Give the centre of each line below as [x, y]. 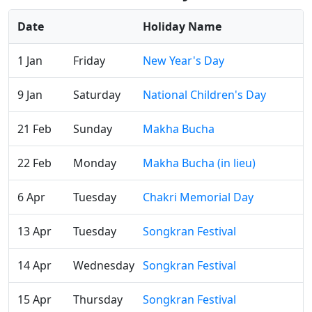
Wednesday [104, 265]
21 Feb [34, 129]
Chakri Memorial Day [198, 197]
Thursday [98, 299]
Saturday [97, 95]
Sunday [93, 129]
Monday [95, 163]
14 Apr [34, 265]
